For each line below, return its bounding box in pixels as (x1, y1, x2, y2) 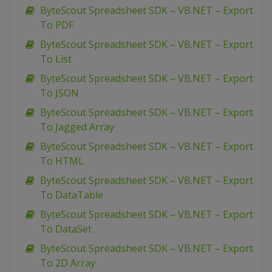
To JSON (40, 86, 79, 100)
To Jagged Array (40, 120, 114, 134)
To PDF (40, 18, 73, 32)
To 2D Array (40, 256, 95, 270)
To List (40, 52, 72, 66)
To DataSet (40, 222, 92, 236)
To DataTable (40, 188, 103, 202)
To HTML (40, 154, 84, 168)
